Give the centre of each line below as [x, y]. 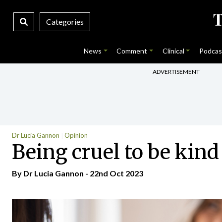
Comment [132, 51]
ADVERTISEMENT [176, 71]
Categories [65, 22]
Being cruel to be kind [115, 152]
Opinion [76, 135]
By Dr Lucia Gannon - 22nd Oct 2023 [78, 173]
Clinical [173, 51]
